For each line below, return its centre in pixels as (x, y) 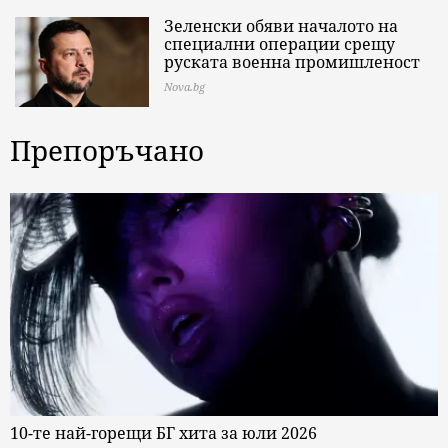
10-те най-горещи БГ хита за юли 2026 (163, 433)
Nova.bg (184, 86)
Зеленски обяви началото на (281, 25)
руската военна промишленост (292, 61)
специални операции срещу (279, 43)
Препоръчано (107, 149)
